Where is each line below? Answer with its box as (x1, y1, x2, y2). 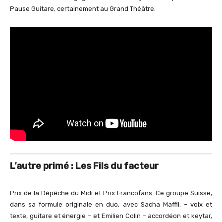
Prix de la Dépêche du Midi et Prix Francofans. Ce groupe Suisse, (10, 189, 212, 197)
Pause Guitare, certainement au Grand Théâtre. (10, 4, 156, 12)
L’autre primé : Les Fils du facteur (10, 160, 159, 171)
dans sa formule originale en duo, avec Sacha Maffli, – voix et (10, 200, 212, 208)
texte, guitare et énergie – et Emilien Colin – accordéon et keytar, (10, 212, 212, 220)
